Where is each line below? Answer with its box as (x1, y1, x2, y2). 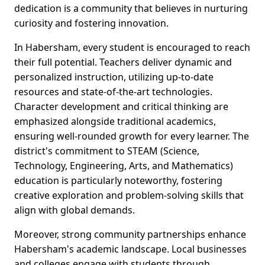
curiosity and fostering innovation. (14, 17, 169, 30)
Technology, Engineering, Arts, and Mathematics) (14, 159, 233, 173)
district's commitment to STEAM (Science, (14, 144, 199, 158)
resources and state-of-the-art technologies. (14, 85, 212, 99)
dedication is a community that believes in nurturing (14, 2, 248, 15)
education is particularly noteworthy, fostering (14, 174, 222, 188)
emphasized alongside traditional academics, (14, 115, 216, 128)
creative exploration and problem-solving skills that (14, 189, 244, 202)
